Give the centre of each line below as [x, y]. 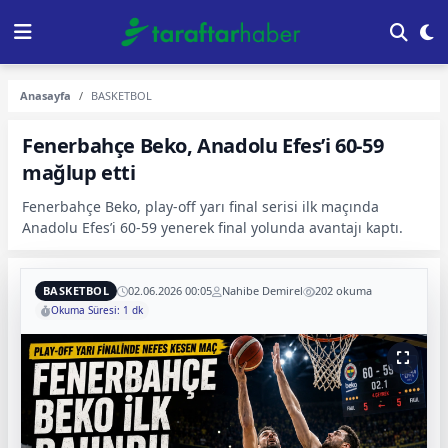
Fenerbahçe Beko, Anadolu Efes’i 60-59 [203, 145]
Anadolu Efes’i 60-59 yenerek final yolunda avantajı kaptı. [212, 227]
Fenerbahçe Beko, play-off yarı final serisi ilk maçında [200, 206]
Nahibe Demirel [262, 290]
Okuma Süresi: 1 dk [97, 310]
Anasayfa [45, 95]
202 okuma [343, 290]
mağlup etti [79, 172]
